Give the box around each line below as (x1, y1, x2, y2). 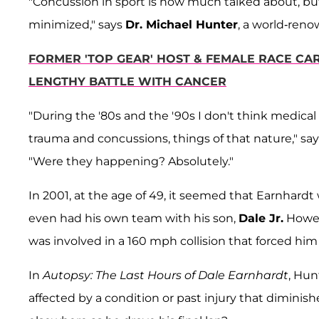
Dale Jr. (239, 211, 283, 226)
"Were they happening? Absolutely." (28, 155, 234, 169)
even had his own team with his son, (28, 211, 239, 226)
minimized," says (28, 18, 125, 32)
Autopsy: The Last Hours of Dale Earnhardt (43, 268, 288, 283)
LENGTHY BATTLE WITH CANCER (28, 75, 226, 89)
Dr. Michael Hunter (125, 18, 238, 32)
